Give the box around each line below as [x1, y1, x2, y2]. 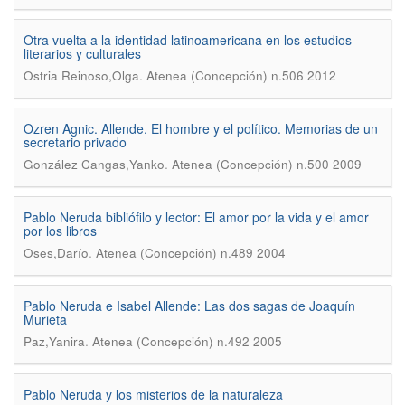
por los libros [24, 221, 97, 240]
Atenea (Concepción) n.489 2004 [96, 244, 286, 261]
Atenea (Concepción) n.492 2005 [92, 333, 282, 350]
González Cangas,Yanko [24, 155, 165, 173]
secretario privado [24, 133, 127, 151]
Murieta [24, 310, 67, 328]
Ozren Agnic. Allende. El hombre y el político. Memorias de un [24, 119, 378, 137]
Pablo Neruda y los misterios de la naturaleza [24, 385, 283, 403]
